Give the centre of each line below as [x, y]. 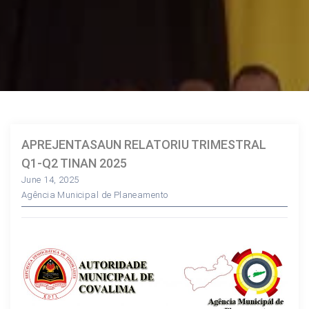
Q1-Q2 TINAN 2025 [74, 163]
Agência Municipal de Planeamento [95, 195]
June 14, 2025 [50, 180]
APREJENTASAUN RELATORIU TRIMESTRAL [144, 144]
